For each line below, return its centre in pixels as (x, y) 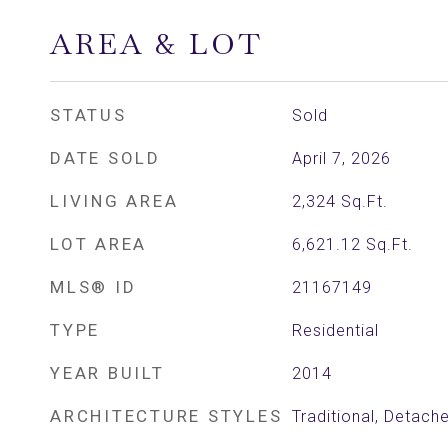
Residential (335, 330)
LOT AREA (98, 244)
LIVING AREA (114, 201)
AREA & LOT (156, 44)
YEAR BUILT (107, 373)
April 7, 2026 (341, 158)
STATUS (88, 115)
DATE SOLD (105, 158)
